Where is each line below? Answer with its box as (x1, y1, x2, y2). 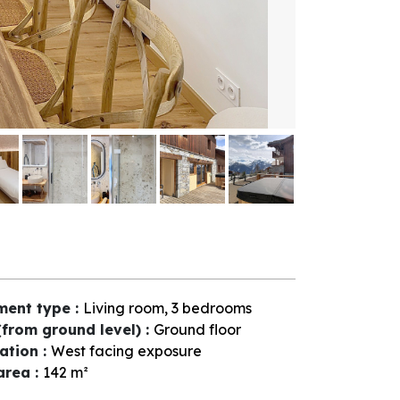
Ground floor (153, 320, 241, 338)
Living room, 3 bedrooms (82, 298, 252, 317)
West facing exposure (50, 341, 202, 360)
